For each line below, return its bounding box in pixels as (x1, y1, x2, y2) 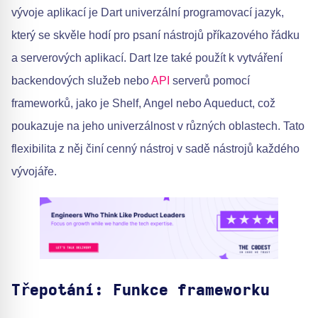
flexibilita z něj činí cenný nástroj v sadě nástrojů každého (11, 143, 300, 155)
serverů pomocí (170, 75, 250, 87)
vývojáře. (11, 165, 57, 177)
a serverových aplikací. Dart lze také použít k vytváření (11, 52, 283, 64)
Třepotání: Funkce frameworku (11, 282, 270, 298)
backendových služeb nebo (11, 75, 151, 87)
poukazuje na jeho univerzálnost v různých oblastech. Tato (11, 120, 305, 132)
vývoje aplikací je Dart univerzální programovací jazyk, (11, 6, 284, 18)
